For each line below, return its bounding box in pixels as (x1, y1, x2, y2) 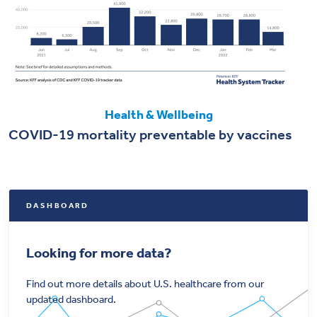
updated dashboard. (26, 292, 116, 306)
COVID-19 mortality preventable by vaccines (8, 125, 292, 143)
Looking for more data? (26, 243, 171, 261)
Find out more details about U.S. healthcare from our (26, 277, 264, 290)
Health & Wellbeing (104, 106, 213, 122)
